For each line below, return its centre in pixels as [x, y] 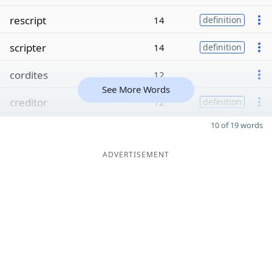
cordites [29, 75]
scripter [28, 47]
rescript [28, 20]
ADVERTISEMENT [136, 155]
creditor [29, 102]
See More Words [136, 89]
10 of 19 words [237, 125]
